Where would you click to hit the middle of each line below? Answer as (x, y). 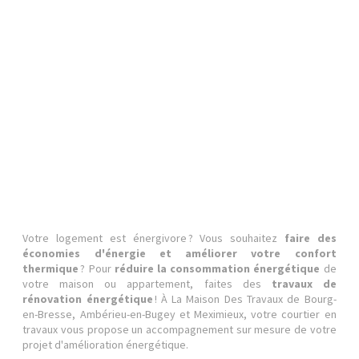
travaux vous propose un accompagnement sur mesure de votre (179, 329)
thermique (51, 268)
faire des (310, 238)
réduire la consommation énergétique (217, 268)
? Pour (97, 268)
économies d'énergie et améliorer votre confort (179, 253)
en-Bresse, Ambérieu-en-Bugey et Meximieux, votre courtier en (179, 314)
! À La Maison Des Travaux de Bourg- (244, 299)
